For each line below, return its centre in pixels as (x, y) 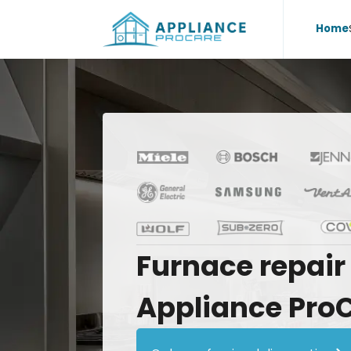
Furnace (194, 266)
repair (302, 266)
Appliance (209, 307)
